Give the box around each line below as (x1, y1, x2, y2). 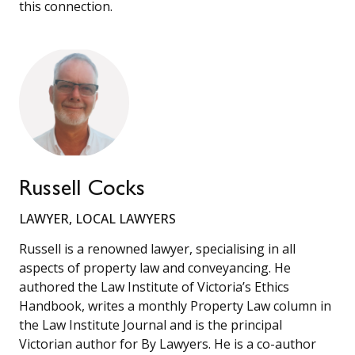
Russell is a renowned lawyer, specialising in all (19, 239, 296, 258)
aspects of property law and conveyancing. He (19, 258, 291, 277)
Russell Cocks (19, 179, 146, 202)
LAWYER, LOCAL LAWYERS (19, 209, 176, 227)
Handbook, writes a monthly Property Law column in (19, 296, 331, 315)
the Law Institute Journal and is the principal (19, 315, 282, 334)
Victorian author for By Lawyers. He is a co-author (19, 334, 316, 353)
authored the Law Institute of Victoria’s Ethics (19, 277, 289, 296)
